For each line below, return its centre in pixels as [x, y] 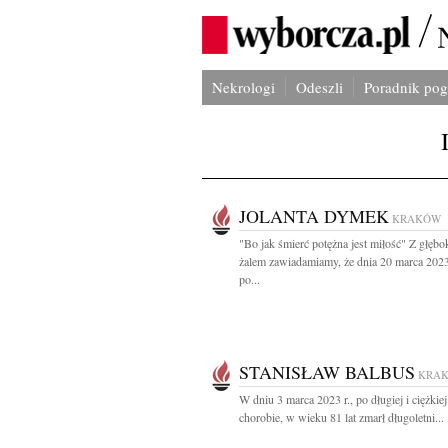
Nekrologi [243, 87]
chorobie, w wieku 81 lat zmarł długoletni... [341, 417]
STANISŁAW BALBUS [327, 372]
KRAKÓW [416, 218]
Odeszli [319, 87]
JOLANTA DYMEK [314, 216]
